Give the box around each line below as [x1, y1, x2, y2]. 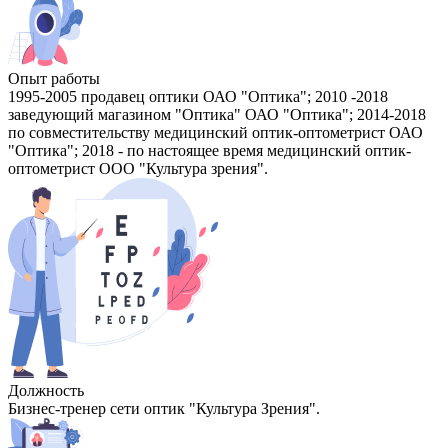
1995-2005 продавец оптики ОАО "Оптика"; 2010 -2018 [8, 88, 388, 106]
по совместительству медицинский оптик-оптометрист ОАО [8, 124, 423, 142]
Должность [8, 382, 84, 400]
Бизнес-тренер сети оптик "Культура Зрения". [8, 400, 320, 418]
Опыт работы [8, 70, 100, 88]
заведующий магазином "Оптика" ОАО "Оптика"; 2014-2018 [8, 106, 426, 124]
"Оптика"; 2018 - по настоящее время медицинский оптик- [8, 142, 411, 160]
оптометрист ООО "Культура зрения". [8, 160, 268, 178]
